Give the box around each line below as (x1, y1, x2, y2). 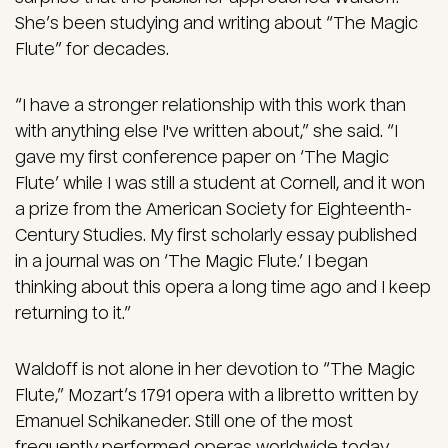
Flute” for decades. (15, 40, 169, 60)
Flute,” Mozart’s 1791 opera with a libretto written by (15, 386, 418, 406)
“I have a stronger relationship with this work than (15, 96, 406, 116)
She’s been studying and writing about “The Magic (15, 14, 418, 34)
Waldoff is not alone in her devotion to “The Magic (15, 360, 415, 380)
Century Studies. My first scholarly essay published (15, 226, 417, 246)
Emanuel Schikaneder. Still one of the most (15, 412, 353, 432)
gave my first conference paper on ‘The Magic (15, 148, 389, 168)
